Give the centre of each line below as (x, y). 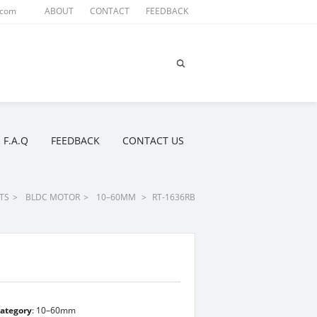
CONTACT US (153, 140)
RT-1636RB (174, 197)
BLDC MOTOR (53, 197)
